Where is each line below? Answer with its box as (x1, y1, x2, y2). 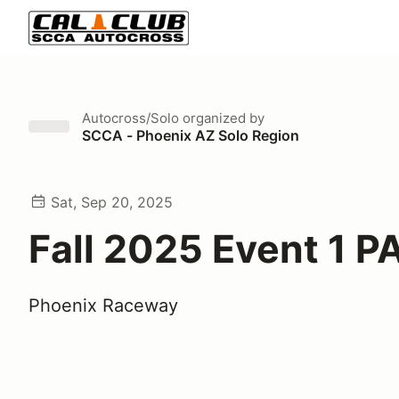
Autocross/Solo (82, 110, 179, 126)
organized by (179, 110, 265, 126)
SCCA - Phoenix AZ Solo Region (82, 126, 299, 144)
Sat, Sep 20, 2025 (51, 193, 173, 211)
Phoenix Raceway (28, 295, 178, 316)
